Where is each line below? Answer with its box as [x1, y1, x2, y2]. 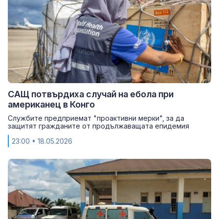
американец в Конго [8, 99, 95, 109]
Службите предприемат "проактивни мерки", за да [8, 113, 184, 122]
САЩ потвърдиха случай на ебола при [8, 88, 174, 99]
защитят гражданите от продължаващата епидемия [8, 121, 189, 130]
